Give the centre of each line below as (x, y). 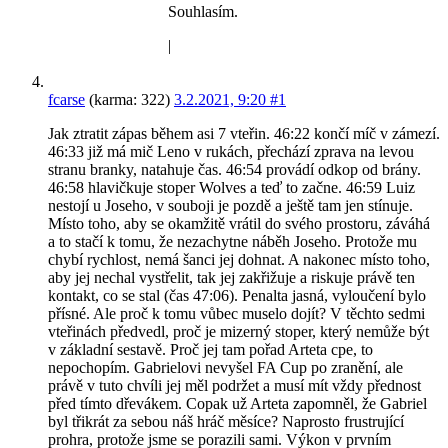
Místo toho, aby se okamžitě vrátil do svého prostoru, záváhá (239, 224)
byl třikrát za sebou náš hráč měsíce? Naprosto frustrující (226, 422)
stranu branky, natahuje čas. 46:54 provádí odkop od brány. (234, 170)
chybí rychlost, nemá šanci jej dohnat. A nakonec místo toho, (239, 260)
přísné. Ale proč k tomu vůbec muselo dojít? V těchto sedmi (236, 314)
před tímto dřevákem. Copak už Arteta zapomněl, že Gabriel (237, 404)
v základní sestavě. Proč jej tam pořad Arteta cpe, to (210, 350)
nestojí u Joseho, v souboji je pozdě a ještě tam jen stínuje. (230, 206)
